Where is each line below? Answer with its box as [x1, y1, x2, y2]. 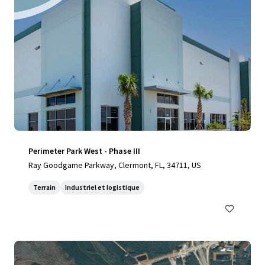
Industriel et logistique [65, 183, 140, 192]
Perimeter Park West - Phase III [28, 146, 140, 156]
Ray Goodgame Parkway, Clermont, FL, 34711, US [28, 160, 201, 170]
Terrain [33, 183, 56, 192]
